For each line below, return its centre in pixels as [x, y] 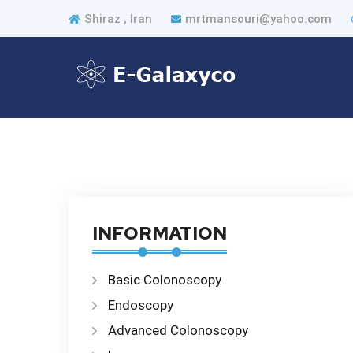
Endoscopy [141, 305]
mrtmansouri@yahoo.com [258, 19]
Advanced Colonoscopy [178, 330]
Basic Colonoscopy [165, 280]
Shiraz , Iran [120, 19]
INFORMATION [160, 233]
